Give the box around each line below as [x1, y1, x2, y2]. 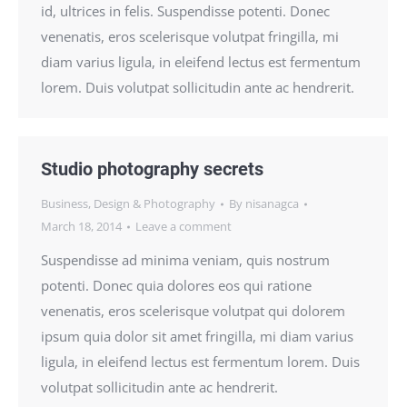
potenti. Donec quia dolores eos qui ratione [41, 276, 312, 294]
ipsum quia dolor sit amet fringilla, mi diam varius [41, 327, 353, 345]
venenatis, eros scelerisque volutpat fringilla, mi [41, 27, 339, 45]
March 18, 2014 [41, 218, 122, 234]
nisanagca [245, 195, 299, 212]
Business [41, 195, 88, 212]
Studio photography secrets [41, 158, 263, 180]
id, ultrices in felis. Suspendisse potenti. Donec [41, 2, 330, 20]
